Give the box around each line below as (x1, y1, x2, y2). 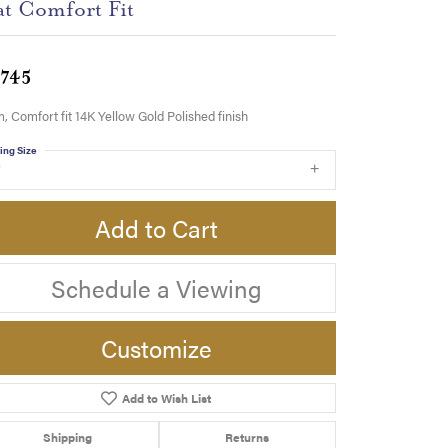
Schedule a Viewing (50, 270, 262, 305)
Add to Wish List (121, 388, 211, 407)
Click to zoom (230, 409, 303, 427)
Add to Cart (94, 210, 218, 245)
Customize (100, 330, 212, 365)
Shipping (42, 427, 92, 446)
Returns (225, 427, 270, 446)
